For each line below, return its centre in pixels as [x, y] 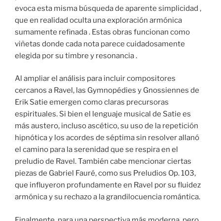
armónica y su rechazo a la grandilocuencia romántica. [108, 197]
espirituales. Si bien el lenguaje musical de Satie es [103, 114]
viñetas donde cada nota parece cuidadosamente [100, 44]
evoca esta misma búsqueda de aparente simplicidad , [108, 8]
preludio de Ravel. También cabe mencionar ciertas [103, 162]
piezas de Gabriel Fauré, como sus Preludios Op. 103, [105, 173]
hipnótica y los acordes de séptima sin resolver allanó [107, 138]
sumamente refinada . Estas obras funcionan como [102, 32]
